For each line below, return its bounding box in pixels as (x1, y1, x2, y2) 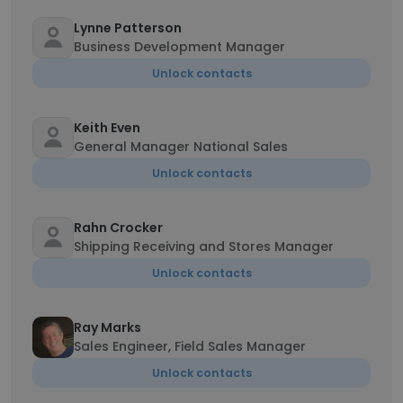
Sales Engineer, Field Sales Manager (74, 337, 306, 355)
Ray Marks (74, 318, 141, 336)
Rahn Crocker (74, 219, 163, 237)
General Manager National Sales (74, 138, 288, 156)
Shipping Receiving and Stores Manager (74, 237, 334, 255)
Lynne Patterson (74, 19, 182, 37)
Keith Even (74, 119, 140, 137)
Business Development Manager (74, 38, 285, 56)
